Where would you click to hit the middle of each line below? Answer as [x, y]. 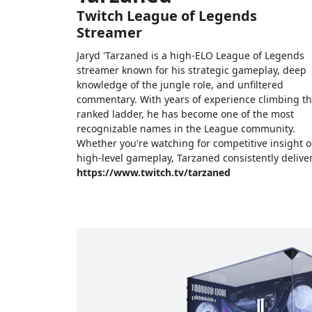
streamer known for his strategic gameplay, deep [191, 70]
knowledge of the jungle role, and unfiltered [180, 85]
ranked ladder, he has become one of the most [185, 114]
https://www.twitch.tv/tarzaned [153, 173]
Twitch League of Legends [166, 16]
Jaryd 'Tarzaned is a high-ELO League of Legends [190, 56]
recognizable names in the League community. [186, 129]
